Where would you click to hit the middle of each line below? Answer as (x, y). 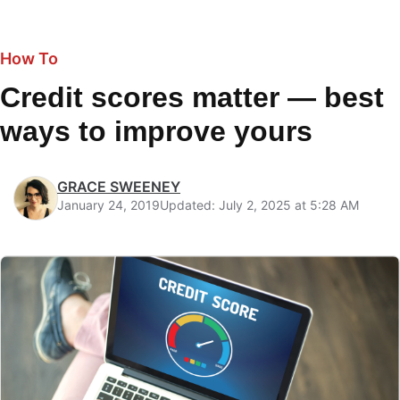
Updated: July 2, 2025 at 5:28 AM (259, 205)
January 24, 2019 (108, 205)
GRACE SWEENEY (119, 187)
